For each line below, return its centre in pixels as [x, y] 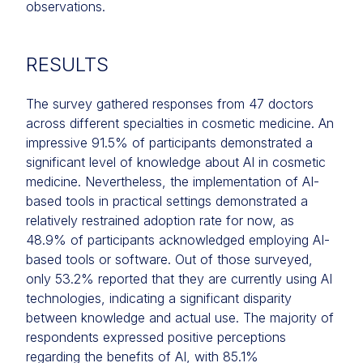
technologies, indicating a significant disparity [159, 298]
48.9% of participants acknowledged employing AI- [178, 240]
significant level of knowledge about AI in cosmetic [176, 162]
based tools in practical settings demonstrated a [167, 201]
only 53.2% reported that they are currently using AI [179, 279]
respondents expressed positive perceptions [156, 337]
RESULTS [67, 64]
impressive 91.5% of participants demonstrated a [169, 143]
